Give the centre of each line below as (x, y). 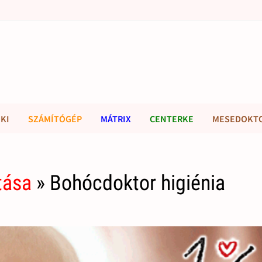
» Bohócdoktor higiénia (129, 183)
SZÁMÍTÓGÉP (55, 119)
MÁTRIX (116, 119)
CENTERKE (172, 119)
